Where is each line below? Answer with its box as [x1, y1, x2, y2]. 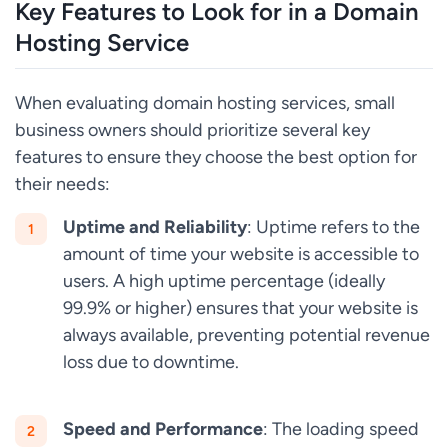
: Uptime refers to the [247, 216, 420, 238]
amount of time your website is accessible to [63, 243, 419, 265]
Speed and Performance [63, 418, 263, 440]
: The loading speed [263, 418, 419, 440]
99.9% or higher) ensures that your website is [63, 297, 418, 319]
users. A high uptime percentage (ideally [63, 270, 385, 292]
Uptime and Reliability [63, 216, 247, 238]
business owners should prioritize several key [15, 119, 370, 141]
